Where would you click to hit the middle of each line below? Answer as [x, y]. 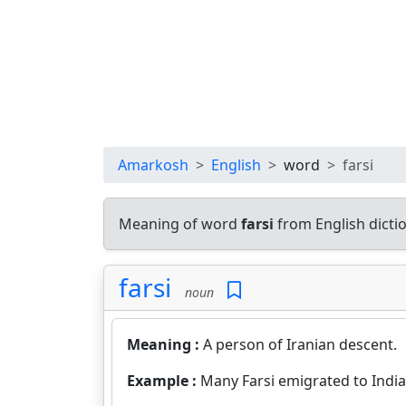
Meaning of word [180, 224]
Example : [164, 381]
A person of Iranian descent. [300, 344]
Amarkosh [153, 165]
